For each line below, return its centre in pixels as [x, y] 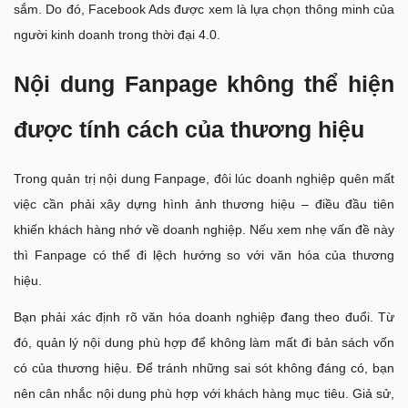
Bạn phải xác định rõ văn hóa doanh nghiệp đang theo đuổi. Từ [204, 317]
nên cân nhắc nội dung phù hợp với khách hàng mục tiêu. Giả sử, [204, 394]
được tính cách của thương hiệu [189, 130]
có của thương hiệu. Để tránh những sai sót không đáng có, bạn [204, 368]
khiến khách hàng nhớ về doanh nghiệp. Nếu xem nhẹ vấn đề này [204, 230]
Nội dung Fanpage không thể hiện [204, 84]
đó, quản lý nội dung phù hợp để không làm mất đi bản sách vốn [204, 343]
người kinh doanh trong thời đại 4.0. [119, 35]
